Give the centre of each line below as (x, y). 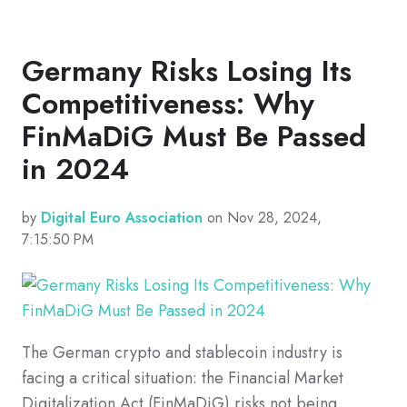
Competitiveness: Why (168, 103)
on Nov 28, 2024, (262, 217)
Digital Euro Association (122, 217)
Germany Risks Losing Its (187, 70)
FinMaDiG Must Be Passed (194, 136)
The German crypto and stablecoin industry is (182, 352)
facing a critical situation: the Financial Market (183, 377)
